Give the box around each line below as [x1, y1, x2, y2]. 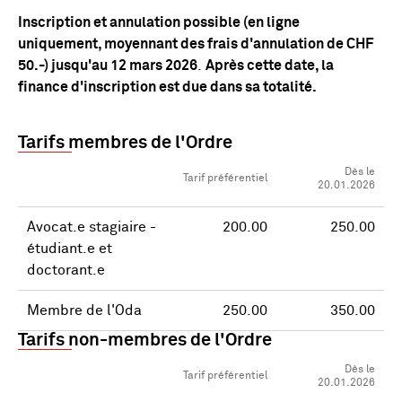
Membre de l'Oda [27, 303, 142, 318]
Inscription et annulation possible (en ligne [18, 15, 300, 30]
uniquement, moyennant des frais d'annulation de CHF [18, 37, 373, 51]
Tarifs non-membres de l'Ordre [18, 331, 272, 349]
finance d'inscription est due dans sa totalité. [18, 80, 317, 94]
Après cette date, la [205, 58, 334, 73]
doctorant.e [27, 263, 105, 277]
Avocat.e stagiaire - [27, 220, 156, 234]
